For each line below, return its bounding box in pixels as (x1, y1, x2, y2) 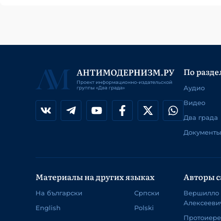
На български (36, 189, 82, 197)
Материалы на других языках (36, 171, 154, 183)
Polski (134, 204, 154, 212)
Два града (184, 113, 218, 122)
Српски (134, 189, 159, 197)
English (36, 204, 61, 212)
